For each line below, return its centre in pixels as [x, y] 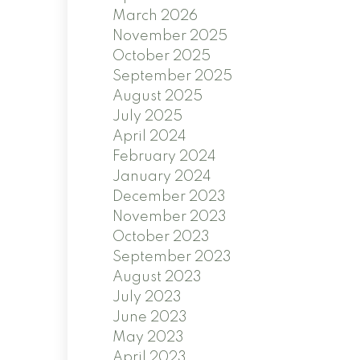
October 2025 [162, 56]
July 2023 [147, 297]
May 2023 [149, 337]
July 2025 [148, 116]
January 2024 [162, 176]
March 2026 [155, 16]
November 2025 [170, 36]
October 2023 [162, 237]
